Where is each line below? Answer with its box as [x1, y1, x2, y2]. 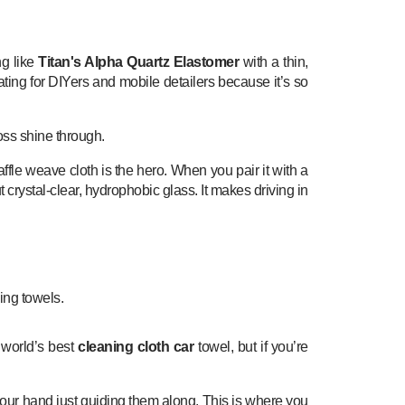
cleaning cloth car [78, 338, 194, 354]
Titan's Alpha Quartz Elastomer [38, 53, 240, 70]
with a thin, [239, 53, 308, 70]
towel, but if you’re [193, 338, 308, 354]
